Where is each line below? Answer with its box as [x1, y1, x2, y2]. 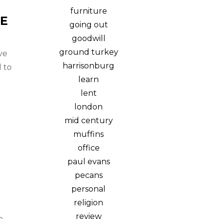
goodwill [71, 34, 106, 43]
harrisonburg [63, 61, 114, 70]
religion [74, 198, 103, 207]
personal [71, 184, 106, 194]
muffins [73, 130, 104, 139]
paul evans [67, 157, 110, 166]
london [74, 102, 103, 111]
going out [69, 20, 108, 29]
